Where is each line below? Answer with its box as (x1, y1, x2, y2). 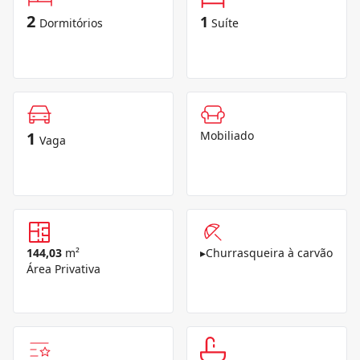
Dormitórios (39, 15, 103, 31)
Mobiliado (200, 128, 254, 144)
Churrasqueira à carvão (206, 245, 333, 261)
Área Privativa (27, 261, 100, 277)
